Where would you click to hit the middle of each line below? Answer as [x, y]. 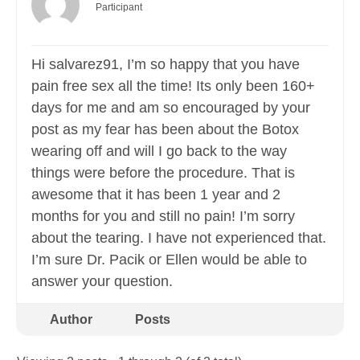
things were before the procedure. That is [163, 173]
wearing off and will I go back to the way [159, 151]
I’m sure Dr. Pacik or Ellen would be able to [169, 260]
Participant [119, 8]
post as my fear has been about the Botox [165, 130]
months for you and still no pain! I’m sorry [163, 217]
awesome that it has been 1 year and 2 [156, 195]
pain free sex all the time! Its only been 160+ [173, 86]
